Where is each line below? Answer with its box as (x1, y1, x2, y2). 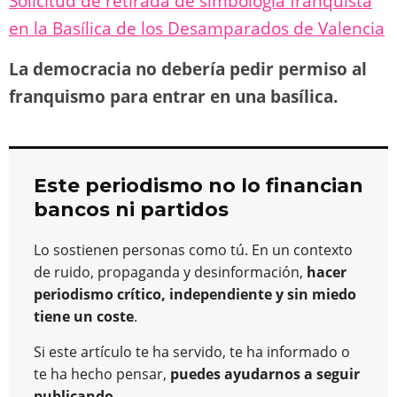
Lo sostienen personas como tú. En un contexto (34, 239, 353, 260)
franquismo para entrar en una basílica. (9, 84, 338, 108)
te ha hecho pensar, (34, 363, 170, 384)
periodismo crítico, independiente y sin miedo (34, 284, 356, 304)
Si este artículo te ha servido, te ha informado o (34, 341, 350, 362)
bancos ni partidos (34, 197, 229, 222)
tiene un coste (34, 306, 134, 326)
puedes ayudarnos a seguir (170, 363, 360, 384)
